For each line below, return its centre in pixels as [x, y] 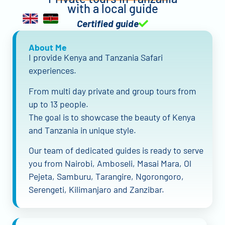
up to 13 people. [59, 104]
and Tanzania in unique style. [82, 130]
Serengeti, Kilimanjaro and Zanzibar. [96, 189]
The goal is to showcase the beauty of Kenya [112, 117]
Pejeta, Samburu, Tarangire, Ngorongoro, [106, 176]
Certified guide [108, 23]
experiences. [52, 71]
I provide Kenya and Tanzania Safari [96, 58]
